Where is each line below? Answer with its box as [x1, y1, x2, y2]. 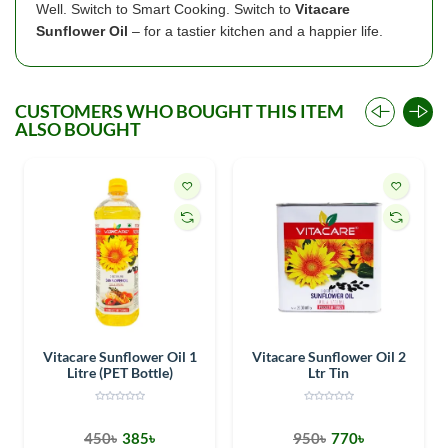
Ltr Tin [308, 363, 349, 381]
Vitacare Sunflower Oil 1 [42, 347, 197, 365]
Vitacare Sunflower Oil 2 [251, 347, 406, 365]
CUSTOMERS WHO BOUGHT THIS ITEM [15, 99, 344, 122]
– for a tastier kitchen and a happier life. [128, 22, 383, 39]
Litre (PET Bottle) [66, 363, 173, 381]
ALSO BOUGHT [15, 117, 141, 140]
